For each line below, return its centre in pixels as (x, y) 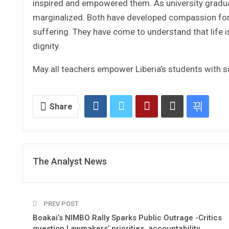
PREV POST (60, 203)
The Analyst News (70, 161)
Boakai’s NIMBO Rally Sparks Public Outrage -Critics (127, 217)
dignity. (47, 46)
